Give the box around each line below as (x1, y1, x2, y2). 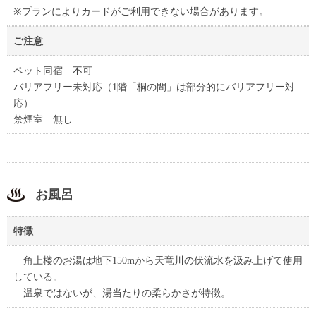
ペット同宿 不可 (13, 65, 92, 76)
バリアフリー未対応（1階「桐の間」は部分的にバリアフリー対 (13, 81, 295, 92)
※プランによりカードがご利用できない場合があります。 (13, 6, 269, 17)
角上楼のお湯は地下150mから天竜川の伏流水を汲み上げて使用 (13, 255, 303, 266)
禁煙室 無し (13, 114, 73, 125)
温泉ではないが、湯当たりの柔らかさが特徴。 (13, 287, 231, 298)
